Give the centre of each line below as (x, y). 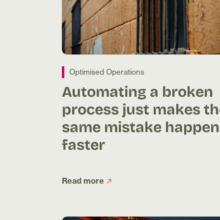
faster (83, 144)
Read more (83, 181)
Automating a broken (137, 91)
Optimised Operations (107, 72)
